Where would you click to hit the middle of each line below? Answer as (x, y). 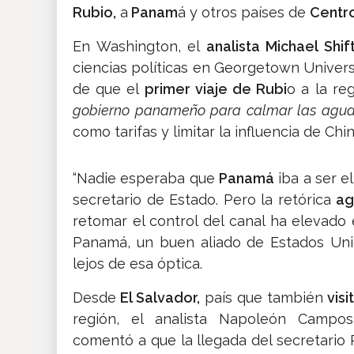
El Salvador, (158, 298)
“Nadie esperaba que (146, 179)
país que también (261, 298)
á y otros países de (244, 13)
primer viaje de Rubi (216, 89)
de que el (109, 89)
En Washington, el (137, 47)
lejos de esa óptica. (137, 264)
